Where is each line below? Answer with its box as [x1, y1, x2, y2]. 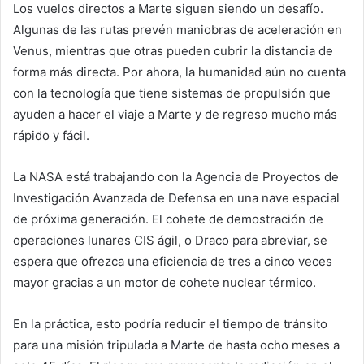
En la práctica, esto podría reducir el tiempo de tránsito [13, 316, 327, 332]
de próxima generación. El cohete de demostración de [13, 211, 323, 227]
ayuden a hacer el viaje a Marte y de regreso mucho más [13, 106, 337, 123]
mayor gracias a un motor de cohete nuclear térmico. [13, 275, 316, 291]
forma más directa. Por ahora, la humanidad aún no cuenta [13, 64, 346, 80]
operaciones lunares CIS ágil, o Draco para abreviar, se [13, 232, 327, 249]
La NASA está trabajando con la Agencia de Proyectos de [13, 169, 339, 185]
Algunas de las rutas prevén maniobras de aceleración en [13, 22, 342, 38]
